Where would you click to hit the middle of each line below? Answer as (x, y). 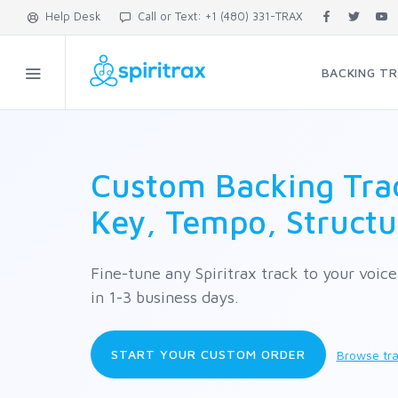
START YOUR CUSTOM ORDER (208, 354)
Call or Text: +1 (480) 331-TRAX (217, 16)
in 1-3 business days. (165, 297)
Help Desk (70, 16)
